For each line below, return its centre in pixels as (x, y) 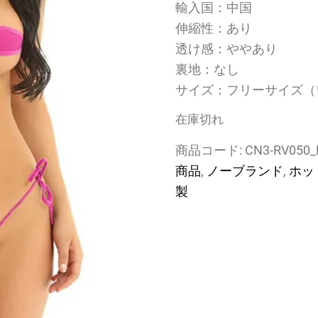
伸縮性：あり (213, 28)
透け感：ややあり (226, 49)
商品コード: (210, 150)
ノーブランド (245, 171)
